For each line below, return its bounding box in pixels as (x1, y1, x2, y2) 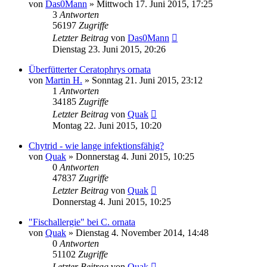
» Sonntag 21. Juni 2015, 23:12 (82, 74, 203, 85)
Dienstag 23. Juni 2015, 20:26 (52, 44, 166, 54)
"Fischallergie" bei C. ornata (29, 216, 135, 227)
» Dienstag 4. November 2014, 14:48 (66, 227, 209, 238)
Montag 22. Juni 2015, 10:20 (52, 120, 162, 131)
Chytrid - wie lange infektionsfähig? (29, 140, 164, 151)
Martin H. (45, 74, 82, 85)
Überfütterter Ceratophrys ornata (29, 64, 151, 74)
